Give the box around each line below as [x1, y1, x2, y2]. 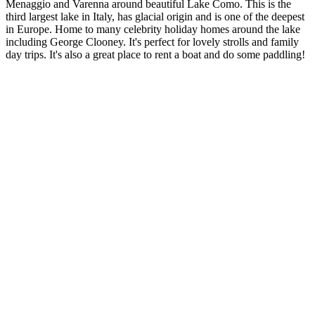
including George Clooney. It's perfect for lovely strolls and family [6, 35, 299, 48]
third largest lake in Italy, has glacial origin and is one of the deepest [6, 10, 304, 22]
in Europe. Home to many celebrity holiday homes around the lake [6, 22, 300, 35]
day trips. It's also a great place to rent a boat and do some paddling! [6, 48, 305, 60]
